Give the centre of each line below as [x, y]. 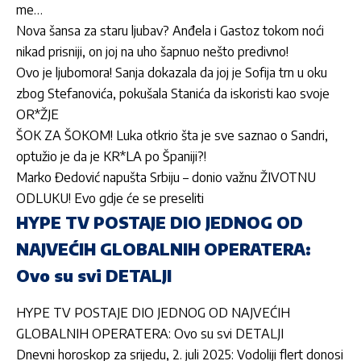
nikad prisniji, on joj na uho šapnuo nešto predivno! [152, 52]
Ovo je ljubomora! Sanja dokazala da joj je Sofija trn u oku [172, 73]
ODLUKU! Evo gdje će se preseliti [110, 199]
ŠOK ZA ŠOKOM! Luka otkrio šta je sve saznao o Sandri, [172, 136]
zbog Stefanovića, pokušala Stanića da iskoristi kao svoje [173, 94]
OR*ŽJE [37, 115]
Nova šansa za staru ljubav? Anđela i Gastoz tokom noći [170, 31]
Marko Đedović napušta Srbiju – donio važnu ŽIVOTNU [166, 178]
